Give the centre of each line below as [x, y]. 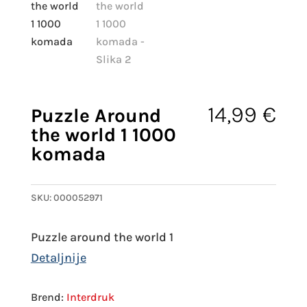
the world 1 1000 [103, 134]
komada [68, 153]
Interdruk [90, 297]
